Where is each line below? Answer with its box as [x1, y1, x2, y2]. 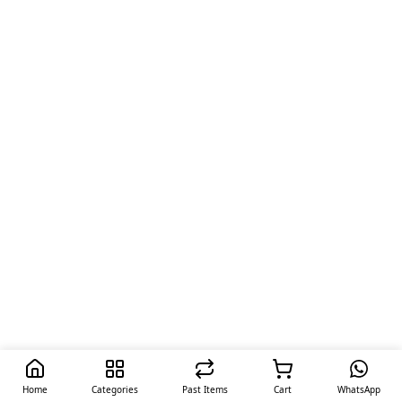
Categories [91, 383, 138, 396]
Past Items [181, 383, 228, 396]
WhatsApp [336, 383, 380, 396]
